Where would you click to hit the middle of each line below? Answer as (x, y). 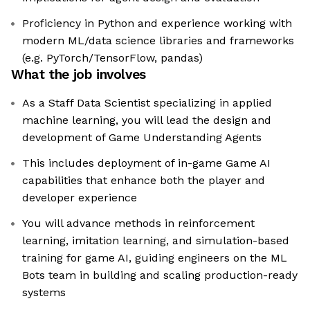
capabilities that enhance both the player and (144, 181)
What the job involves (79, 75)
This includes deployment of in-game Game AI (146, 163)
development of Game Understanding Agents (142, 138)
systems (44, 293)
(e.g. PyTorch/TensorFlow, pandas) (112, 58)
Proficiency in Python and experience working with (157, 24)
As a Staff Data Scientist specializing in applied (147, 103)
